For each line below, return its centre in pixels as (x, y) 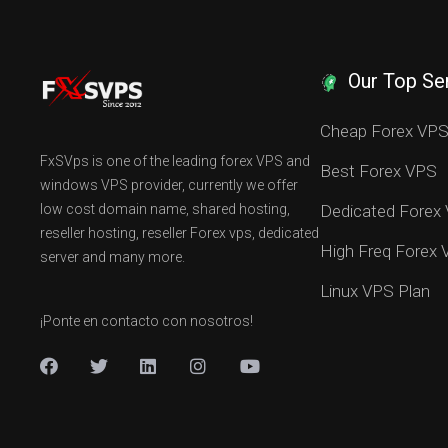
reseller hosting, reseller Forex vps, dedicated (179, 233)
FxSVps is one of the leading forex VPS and (175, 161)
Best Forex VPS (378, 171)
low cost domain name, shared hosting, (165, 209)
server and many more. (112, 257)
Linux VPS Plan (375, 291)
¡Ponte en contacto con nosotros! (146, 321)
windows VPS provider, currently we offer (169, 185)
